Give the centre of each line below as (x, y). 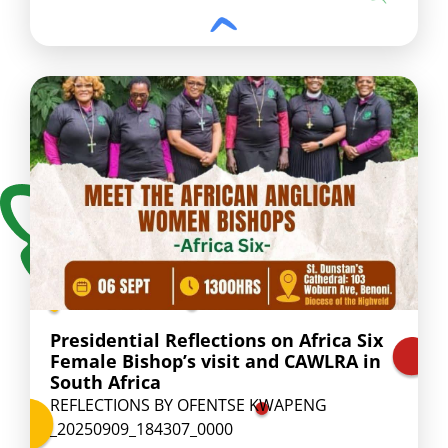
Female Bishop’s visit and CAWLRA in (215, 361)
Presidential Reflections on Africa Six (216, 340)
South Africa (105, 382)
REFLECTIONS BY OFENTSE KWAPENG (188, 405)
